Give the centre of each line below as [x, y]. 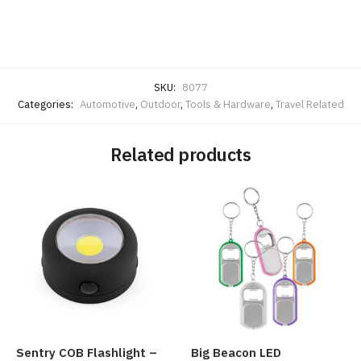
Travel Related [309, 104]
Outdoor [160, 104]
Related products [180, 154]
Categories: [46, 104]
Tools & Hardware [228, 104]
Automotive [107, 104]
